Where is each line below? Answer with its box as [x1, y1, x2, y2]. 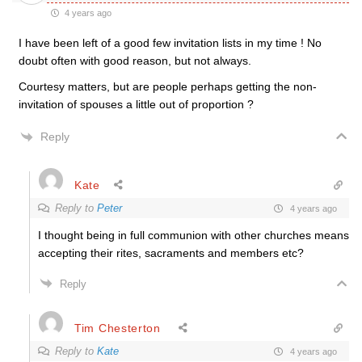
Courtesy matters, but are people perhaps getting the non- [19, 80, 317, 93]
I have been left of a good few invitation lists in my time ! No [19, 36, 322, 49]
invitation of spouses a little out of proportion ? [19, 98, 254, 111]
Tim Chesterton [74, 321, 161, 335]
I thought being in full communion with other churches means [38, 229, 349, 242]
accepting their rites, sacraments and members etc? [38, 246, 304, 259]
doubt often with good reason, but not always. [19, 54, 251, 67]
